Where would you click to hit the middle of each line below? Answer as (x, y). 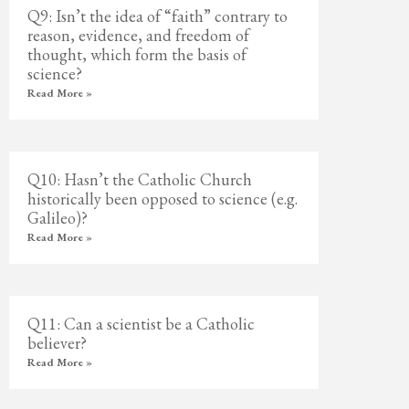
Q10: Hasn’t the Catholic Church (140, 179)
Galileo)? (58, 218)
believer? (58, 343)
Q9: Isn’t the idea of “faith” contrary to (158, 16)
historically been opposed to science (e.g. (163, 199)
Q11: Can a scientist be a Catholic (142, 324)
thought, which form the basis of (137, 54)
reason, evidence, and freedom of (139, 35)
